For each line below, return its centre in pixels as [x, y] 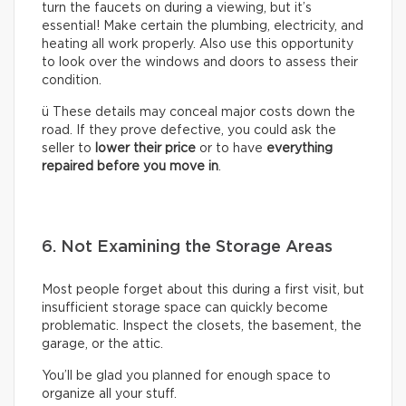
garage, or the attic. [102, 345]
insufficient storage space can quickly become [185, 309]
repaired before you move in [130, 167]
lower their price [145, 149]
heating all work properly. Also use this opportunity [198, 45]
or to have [231, 149]
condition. [72, 81]
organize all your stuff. [111, 395]
